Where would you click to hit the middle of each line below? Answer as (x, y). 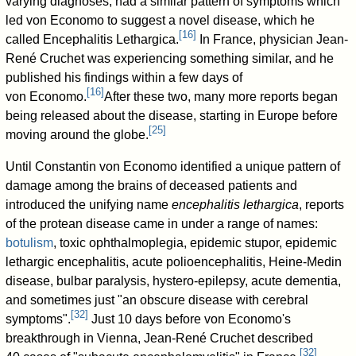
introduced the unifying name (89, 204)
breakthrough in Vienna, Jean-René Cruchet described (160, 338)
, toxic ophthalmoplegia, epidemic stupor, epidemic (195, 242)
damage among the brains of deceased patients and (152, 185)
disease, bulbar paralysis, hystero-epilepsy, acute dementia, (174, 281)
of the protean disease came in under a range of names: (162, 223)
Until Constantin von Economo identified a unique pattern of (173, 166)
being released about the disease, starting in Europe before (172, 115)
